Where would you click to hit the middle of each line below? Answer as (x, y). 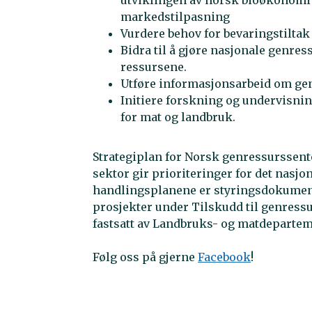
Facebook (225, 257)
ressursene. (154, 67)
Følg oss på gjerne (146, 257)
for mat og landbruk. (178, 117)
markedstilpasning (175, 16)
